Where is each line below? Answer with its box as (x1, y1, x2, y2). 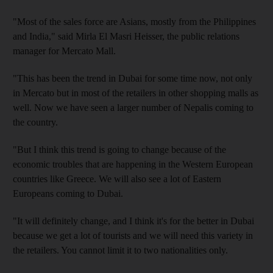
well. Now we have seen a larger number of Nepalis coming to (13, 102, 253, 113)
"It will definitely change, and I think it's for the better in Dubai (13, 215, 254, 226)
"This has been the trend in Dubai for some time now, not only (13, 73, 252, 83)
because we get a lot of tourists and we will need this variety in (13, 230, 253, 241)
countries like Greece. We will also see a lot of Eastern (13, 173, 221, 184)
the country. (13, 116, 58, 127)
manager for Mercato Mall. (13, 45, 116, 56)
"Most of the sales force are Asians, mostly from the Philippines (13, 16, 256, 27)
